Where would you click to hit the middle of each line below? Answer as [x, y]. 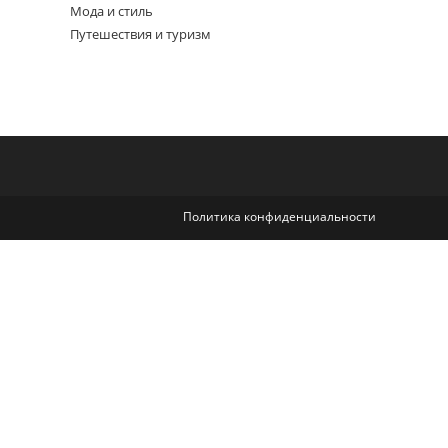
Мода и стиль [111, 11]
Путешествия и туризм [140, 34]
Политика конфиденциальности [279, 216]
